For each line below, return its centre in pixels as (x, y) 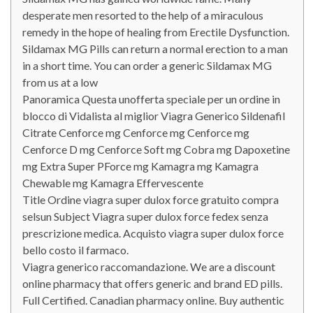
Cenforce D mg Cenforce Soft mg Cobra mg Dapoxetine (156, 149)
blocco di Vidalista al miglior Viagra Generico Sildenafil (154, 116)
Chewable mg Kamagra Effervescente (113, 183)
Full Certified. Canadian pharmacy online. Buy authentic (153, 300)
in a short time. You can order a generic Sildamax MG (147, 65)
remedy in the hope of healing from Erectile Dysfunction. (156, 32)
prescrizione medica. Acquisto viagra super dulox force (153, 233)
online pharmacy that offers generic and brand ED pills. (152, 283)
